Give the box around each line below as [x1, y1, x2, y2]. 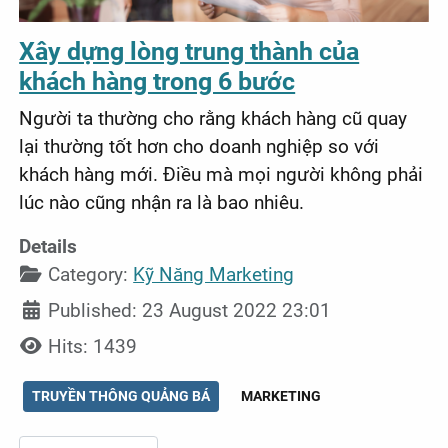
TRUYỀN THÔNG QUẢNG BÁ [32, 387, 211, 404]
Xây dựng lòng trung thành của [19, 36, 360, 66]
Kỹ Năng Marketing [133, 262, 295, 286]
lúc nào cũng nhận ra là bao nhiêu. [19, 190, 305, 214]
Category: [43, 262, 134, 286]
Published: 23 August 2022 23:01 [48, 298, 332, 322]
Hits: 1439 [48, 334, 138, 358]
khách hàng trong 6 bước [19, 66, 296, 96]
